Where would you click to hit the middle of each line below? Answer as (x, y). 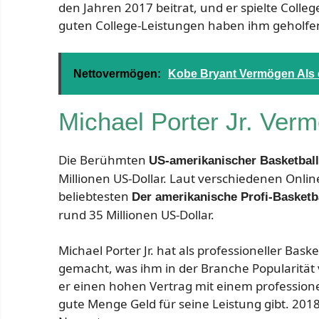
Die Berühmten (104, 159)
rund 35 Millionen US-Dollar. (136, 214)
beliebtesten (95, 196)
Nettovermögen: (117, 73)
